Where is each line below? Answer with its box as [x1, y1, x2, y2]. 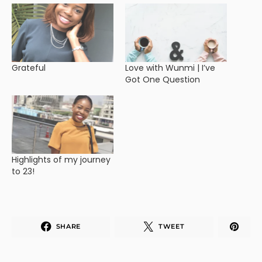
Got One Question [125, 73, 200, 85]
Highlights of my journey [12, 153, 111, 166]
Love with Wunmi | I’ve [125, 61, 215, 74]
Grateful [12, 61, 46, 74]
